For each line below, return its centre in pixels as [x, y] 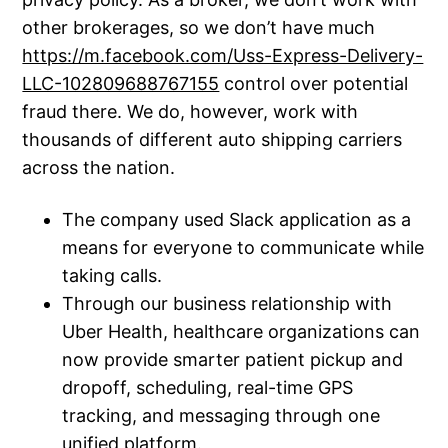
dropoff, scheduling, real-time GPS [208, 387]
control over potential [314, 83]
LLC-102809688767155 [121, 83]
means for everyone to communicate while [243, 247]
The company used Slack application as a [237, 219]
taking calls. [112, 275]
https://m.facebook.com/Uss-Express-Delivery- [223, 55]
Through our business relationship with [227, 303]
